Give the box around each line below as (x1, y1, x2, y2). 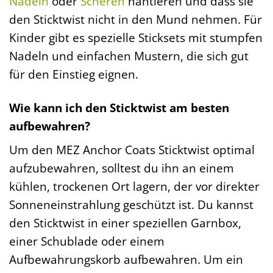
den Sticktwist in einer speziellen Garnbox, (9, 214, 241, 232)
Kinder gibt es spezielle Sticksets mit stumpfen (9, 29, 263, 46)
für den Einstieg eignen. (9, 65, 138, 82)
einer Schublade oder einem (9, 233, 165, 250)
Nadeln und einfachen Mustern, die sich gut (9, 47, 249, 64)
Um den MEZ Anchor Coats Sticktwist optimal (9, 141, 255, 158)
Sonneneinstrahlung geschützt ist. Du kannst (9, 196, 253, 213)
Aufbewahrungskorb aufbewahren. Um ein (9, 251, 243, 268)
